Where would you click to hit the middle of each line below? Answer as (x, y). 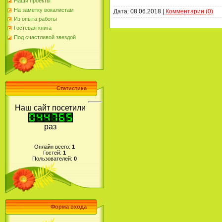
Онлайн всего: (53, 147)
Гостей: (53, 153)
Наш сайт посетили (50, 108)
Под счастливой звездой (45, 37)
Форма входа (69, 207)
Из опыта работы (35, 19)
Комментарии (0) (189, 11)
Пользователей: (53, 159)
